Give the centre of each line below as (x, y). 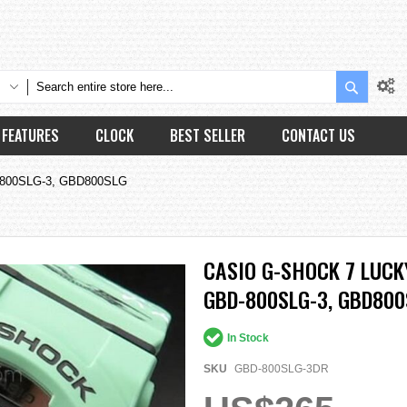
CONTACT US (318, 135)
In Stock (248, 338)
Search (380, 84)
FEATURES (30, 135)
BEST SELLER (208, 135)
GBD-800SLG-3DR (282, 368)
